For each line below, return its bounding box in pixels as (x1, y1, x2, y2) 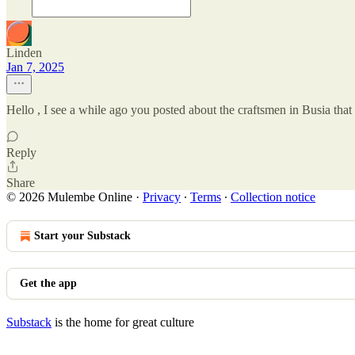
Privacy (143, 190, 181, 204)
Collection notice (231, 190, 315, 204)
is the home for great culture (52, 315, 194, 329)
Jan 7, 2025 (6, 60, 64, 74)
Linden (6, 46, 42, 59)
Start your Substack (34, 230, 131, 242)
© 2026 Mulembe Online (6, 190, 132, 204)
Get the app (20, 277, 77, 289)
